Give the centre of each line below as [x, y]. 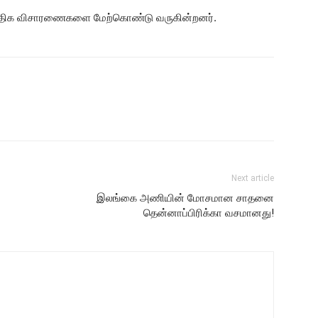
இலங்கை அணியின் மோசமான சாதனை [185, 198]
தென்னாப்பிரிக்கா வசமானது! [209, 213]
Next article [253, 178]
